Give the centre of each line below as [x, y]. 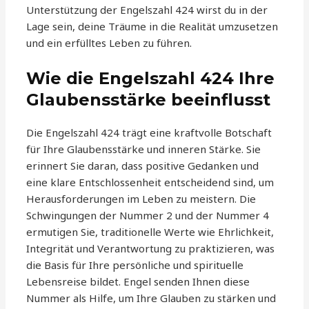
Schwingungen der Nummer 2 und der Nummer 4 [148, 216]
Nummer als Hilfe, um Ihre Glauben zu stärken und [151, 298]
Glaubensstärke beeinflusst [149, 100]
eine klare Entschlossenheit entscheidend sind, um [150, 182]
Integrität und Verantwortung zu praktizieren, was [151, 249]
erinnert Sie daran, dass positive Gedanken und [143, 166]
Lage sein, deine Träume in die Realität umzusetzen [152, 27]
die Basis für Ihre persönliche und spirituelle [135, 265]
